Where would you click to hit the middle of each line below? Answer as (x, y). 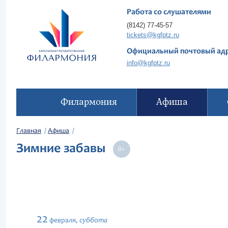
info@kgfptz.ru (148, 63)
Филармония (89, 102)
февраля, (64, 221)
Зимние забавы (64, 149)
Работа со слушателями (169, 12)
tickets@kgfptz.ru (153, 35)
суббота (93, 221)
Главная (29, 131)
